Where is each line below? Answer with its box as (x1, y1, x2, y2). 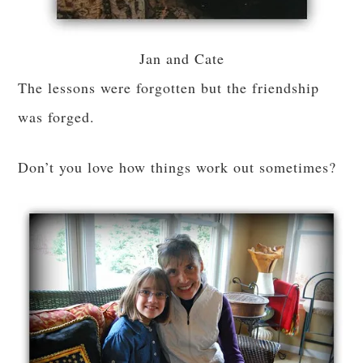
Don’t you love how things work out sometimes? (18, 157, 337, 177)
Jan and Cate (139, 49, 224, 69)
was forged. (18, 107, 96, 127)
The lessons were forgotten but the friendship (18, 78, 320, 98)
